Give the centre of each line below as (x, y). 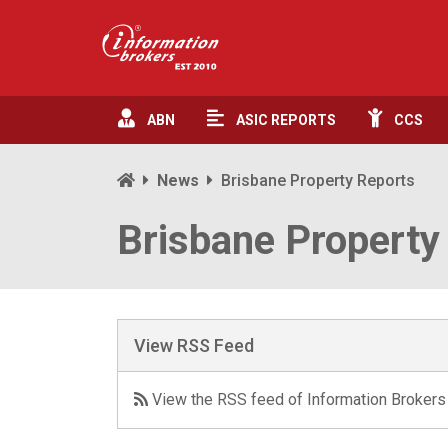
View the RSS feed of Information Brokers (297, 399)
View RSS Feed (194, 345)
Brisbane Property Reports (318, 180)
